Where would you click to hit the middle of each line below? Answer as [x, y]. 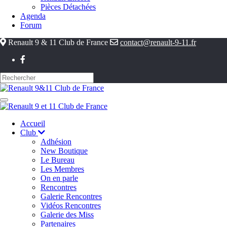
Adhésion [56, 142]
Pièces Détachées [68, 7]
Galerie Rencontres [71, 197]
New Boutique [64, 151]
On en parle [59, 178]
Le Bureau [58, 160]
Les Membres [62, 169]
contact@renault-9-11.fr [158, 42]
